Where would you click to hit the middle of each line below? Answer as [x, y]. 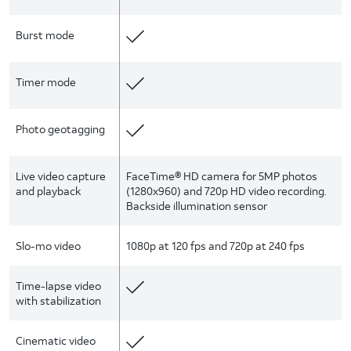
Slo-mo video [48, 246]
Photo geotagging [60, 129]
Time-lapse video [58, 286]
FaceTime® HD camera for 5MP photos [222, 176]
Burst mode [45, 35]
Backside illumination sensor [197, 206]
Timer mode [46, 82]
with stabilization [58, 300]
